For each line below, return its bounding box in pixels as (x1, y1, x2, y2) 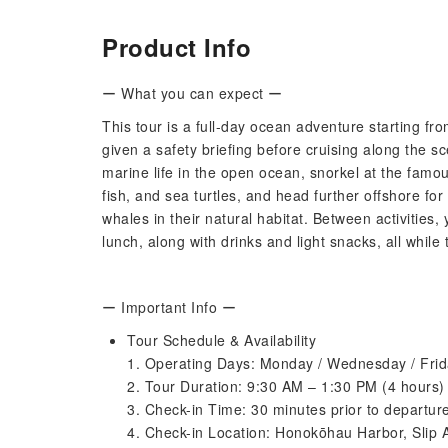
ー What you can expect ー (102, 83, 283, 103)
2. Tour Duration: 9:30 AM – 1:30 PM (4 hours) (127, 376, 445, 396)
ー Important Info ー (102, 297, 236, 317)
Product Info (102, 30, 251, 64)
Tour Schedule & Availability (127, 330, 316, 350)
